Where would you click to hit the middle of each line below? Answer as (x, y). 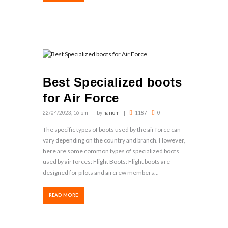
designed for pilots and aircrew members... (101, 173)
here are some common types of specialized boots (111, 151)
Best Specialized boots (112, 82)
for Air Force (81, 98)
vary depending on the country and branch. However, (114, 140)
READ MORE (64, 195)
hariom (111, 113)
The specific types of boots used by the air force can (112, 130)
